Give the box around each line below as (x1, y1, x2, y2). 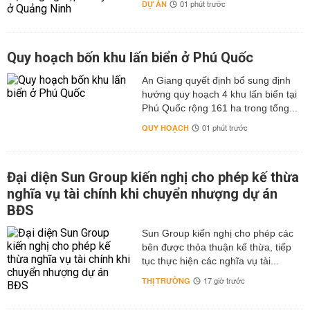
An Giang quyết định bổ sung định (141, 75, 291, 86)
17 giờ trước (203, 275, 245, 289)
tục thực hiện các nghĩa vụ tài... (141, 255, 279, 266)
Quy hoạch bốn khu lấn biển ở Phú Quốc (7, 49, 253, 66)
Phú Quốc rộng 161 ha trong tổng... (141, 102, 298, 113)
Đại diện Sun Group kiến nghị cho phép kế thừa (7, 169, 299, 185)
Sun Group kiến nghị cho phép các (141, 228, 293, 239)
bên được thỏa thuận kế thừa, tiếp (141, 241, 291, 253)
